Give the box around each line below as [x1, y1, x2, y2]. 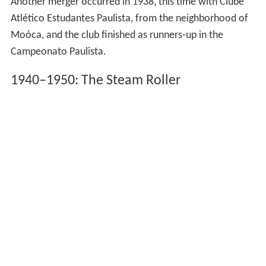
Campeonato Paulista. [10, 46, 106, 58]
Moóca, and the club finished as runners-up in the [10, 29, 223, 41]
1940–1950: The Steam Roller [10, 73, 180, 88]
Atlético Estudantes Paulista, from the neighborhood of [10, 12, 248, 24]
